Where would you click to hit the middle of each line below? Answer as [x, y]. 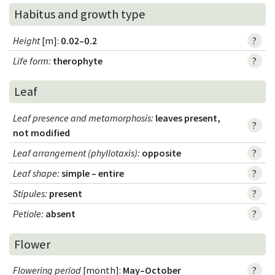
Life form [31, 60]
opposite [162, 153]
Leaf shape [35, 173]
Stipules [29, 193]
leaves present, [188, 118]
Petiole [27, 213]
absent [61, 213]
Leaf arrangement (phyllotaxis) [76, 153]
